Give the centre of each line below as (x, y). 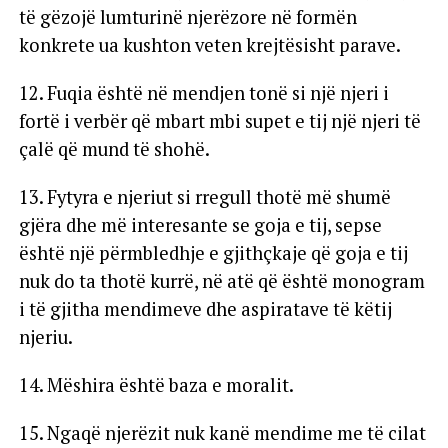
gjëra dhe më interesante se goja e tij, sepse (200, 224)
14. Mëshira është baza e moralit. (156, 384)
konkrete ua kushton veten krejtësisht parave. (209, 44)
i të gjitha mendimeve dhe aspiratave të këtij (205, 308)
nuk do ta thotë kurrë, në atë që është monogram (221, 280)
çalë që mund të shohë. (114, 148)
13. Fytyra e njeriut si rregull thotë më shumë (204, 196)
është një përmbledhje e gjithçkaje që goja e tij (213, 252)
